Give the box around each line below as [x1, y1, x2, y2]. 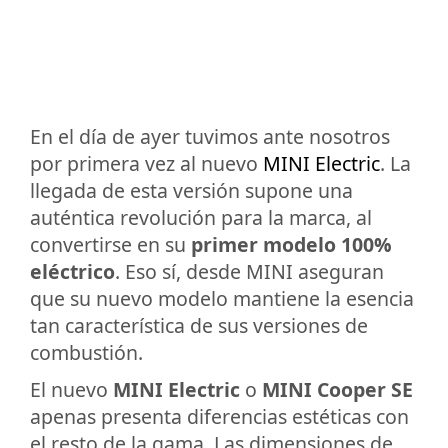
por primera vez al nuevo [30, 150, 263, 178]
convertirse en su [30, 231, 191, 259]
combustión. [30, 339, 143, 367]
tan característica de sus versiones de [30, 312, 368, 340]
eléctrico [30, 258, 115, 286]
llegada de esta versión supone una [30, 177, 353, 205]
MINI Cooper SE [262, 376, 413, 404]
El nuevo [30, 376, 113, 404]
